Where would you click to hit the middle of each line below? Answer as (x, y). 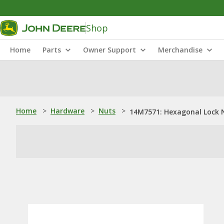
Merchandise (180, 50)
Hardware (67, 111)
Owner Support (109, 50)
